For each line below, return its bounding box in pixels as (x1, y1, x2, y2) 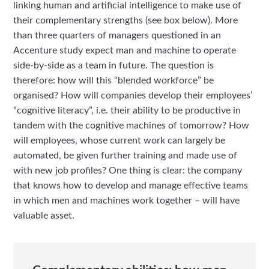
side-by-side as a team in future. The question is (13, 61, 214, 71)
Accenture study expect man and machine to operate (13, 46, 237, 56)
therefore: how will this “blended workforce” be (13, 76, 214, 86)
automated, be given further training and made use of (13, 151, 238, 161)
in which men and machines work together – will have (13, 196, 240, 206)
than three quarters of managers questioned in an (13, 31, 222, 41)
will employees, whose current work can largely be (13, 136, 226, 146)
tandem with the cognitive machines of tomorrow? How (13, 121, 250, 131)
